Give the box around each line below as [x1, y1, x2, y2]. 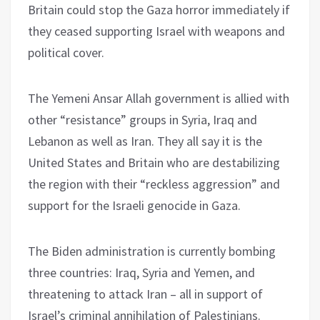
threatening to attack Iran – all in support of [28, 285, 263, 302]
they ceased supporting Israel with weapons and [28, 22, 285, 39]
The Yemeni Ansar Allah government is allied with [28, 89, 289, 106]
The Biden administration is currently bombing [28, 242, 276, 259]
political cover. [28, 44, 104, 61]
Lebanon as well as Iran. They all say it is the [28, 132, 262, 149]
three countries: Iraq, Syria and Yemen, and [28, 264, 255, 281]
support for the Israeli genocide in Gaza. [28, 196, 241, 214]
